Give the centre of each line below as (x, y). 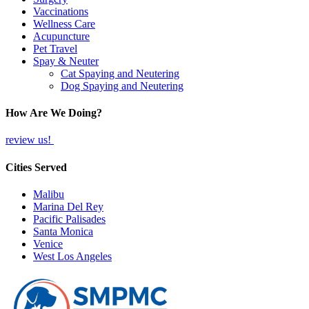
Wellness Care (64, 23)
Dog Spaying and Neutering (122, 86)
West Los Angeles (72, 256)
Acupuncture (61, 36)
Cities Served (36, 167)
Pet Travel (55, 48)
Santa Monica (63, 231)
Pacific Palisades (69, 219)
